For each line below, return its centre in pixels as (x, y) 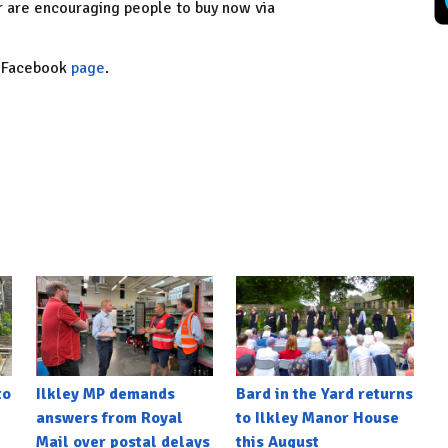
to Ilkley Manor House (318, 417)
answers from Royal (109, 417)
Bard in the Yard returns (325, 393)
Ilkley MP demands (105, 393)
